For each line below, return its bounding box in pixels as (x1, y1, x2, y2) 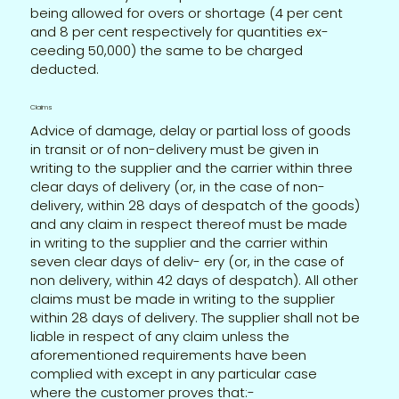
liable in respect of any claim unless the (30, 326, 290, 346)
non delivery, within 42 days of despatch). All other (30, 270, 359, 289)
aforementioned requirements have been (30, 345, 307, 364)
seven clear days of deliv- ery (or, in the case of (30, 251, 345, 271)
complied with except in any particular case (30, 363, 318, 383)
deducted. (30, 59, 100, 78)
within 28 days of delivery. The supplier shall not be (30, 307, 361, 327)
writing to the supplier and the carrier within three (30, 158, 354, 177)
